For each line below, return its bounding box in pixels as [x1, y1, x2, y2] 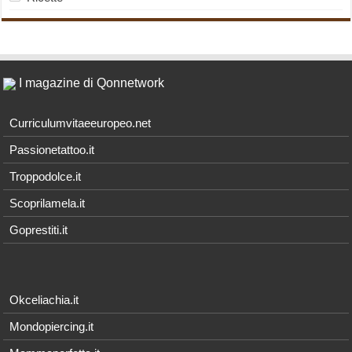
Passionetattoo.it [9, 143, 95, 157]
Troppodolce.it [9, 170, 82, 184]
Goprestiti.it [9, 223, 68, 237]
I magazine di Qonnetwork [16, 76, 165, 90]
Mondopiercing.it [9, 320, 94, 334]
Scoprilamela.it [9, 196, 86, 211]
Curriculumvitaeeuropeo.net [9, 116, 152, 130]
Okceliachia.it [9, 293, 79, 307]
